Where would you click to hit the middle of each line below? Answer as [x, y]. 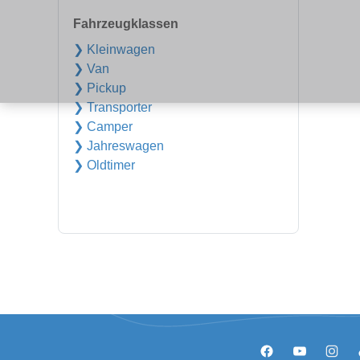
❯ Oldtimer [104, 165]
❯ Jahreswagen [119, 146]
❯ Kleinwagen [114, 49]
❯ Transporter [112, 107]
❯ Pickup [100, 88]
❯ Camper [103, 127]
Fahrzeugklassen [126, 24]
